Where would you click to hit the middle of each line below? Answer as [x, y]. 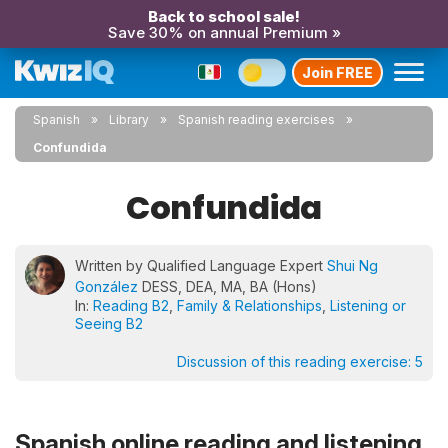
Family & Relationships [249, 305]
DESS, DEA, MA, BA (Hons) [227, 286]
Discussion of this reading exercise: [296, 361]
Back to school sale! [224, 16]
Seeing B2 [109, 323]
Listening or [368, 305]
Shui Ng [352, 265]
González [106, 286]
